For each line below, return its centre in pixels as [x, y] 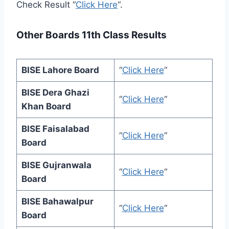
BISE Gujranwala [56, 165]
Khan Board [46, 107]
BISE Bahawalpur [57, 202]
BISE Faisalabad [55, 129]
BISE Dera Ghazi [55, 93]
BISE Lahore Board [60, 70]
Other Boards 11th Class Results [91, 35]
